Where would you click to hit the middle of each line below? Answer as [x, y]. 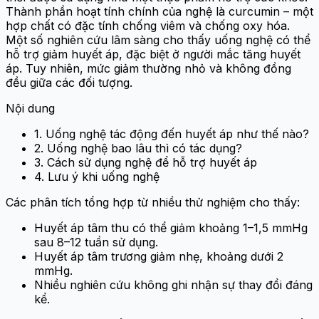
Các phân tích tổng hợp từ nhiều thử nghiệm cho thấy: [153, 203]
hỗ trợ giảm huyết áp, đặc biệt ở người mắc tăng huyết [153, 54]
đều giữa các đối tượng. [69, 83]
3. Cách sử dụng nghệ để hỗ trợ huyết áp [146, 163]
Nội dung [30, 109]
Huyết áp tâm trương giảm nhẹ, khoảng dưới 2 [159, 257]
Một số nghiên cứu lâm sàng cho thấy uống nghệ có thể [158, 40]
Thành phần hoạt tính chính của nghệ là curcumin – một [159, 12]
